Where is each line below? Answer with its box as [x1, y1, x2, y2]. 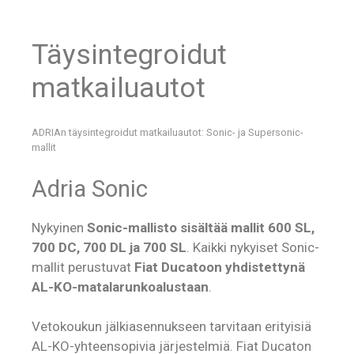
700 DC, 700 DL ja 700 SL [32, 239, 186, 255]
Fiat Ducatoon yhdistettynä [134, 258, 305, 275]
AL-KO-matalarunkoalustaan [32, 278, 209, 295]
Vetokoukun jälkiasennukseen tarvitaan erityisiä [32, 318, 311, 335]
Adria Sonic [32, 175, 148, 202]
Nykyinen [32, 219, 87, 235]
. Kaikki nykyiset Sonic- [186, 239, 319, 255]
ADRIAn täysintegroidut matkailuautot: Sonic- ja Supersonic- [32, 126, 303, 139]
